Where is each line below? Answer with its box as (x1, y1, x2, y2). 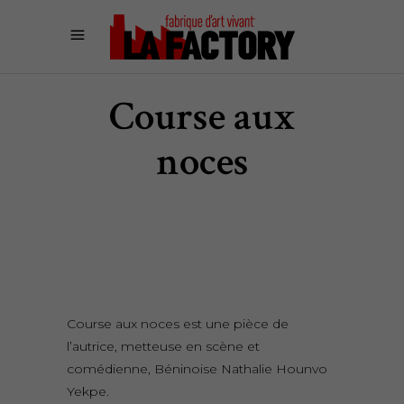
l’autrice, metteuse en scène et (67, 338, 260, 354)
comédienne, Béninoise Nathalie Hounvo (67, 361, 327, 377)
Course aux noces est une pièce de (67, 316, 289, 332)
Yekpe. (67, 383, 109, 399)
